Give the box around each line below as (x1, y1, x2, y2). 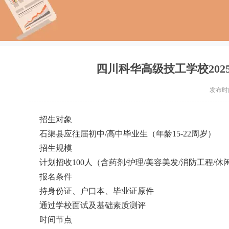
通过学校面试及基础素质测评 (39, 201, 146, 210)
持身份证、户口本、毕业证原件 (39, 187, 154, 195)
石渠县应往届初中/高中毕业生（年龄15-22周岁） (39, 129, 216, 138)
